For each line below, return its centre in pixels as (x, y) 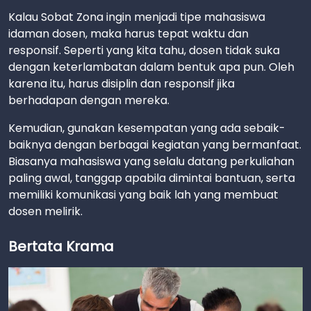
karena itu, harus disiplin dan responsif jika (121, 83)
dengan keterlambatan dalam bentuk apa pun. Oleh (151, 67)
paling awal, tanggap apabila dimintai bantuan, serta (152, 178)
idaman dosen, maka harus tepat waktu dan (128, 33)
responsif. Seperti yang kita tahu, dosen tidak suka (144, 50)
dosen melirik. (45, 211)
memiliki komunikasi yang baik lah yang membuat (143, 194)
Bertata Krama (61, 246)
